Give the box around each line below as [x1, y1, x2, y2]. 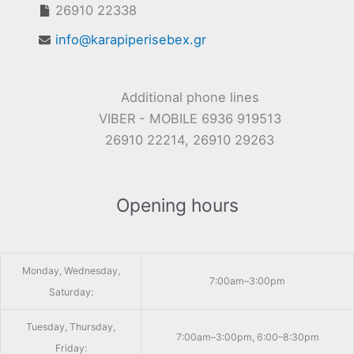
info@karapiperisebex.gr [55, 31, 207, 47]
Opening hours [115, 194, 239, 217]
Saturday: [48, 285, 93, 298]
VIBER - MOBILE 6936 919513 [98, 110, 281, 126]
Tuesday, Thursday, [26, 320, 115, 333]
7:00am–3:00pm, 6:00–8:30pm [175, 330, 319, 343]
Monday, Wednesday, [21, 264, 120, 277]
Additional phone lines [120, 88, 259, 105]
